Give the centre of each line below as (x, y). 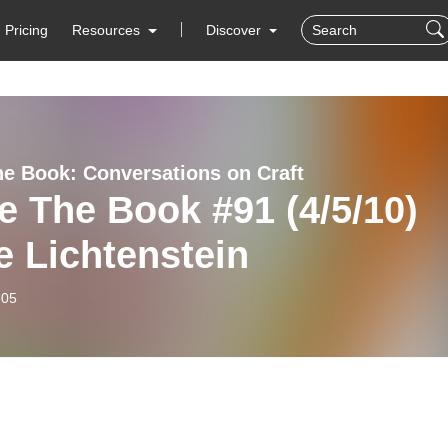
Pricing (27, 30)
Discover (235, 30)
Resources (106, 30)
